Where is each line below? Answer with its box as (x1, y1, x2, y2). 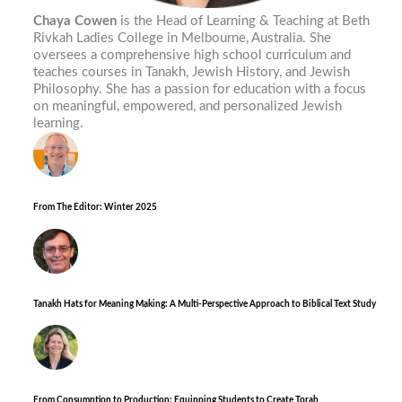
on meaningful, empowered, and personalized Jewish (33, 100, 343, 113)
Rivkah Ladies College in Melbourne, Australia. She (33, 31, 332, 45)
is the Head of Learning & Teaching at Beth (117, 14, 371, 28)
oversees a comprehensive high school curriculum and (33, 48, 352, 62)
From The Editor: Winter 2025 (33, 203, 158, 213)
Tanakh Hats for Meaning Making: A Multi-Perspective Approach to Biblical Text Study (33, 299, 377, 309)
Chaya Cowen (33, 14, 118, 28)
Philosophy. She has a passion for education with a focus (33, 83, 367, 96)
